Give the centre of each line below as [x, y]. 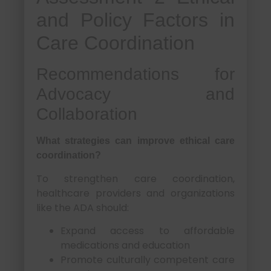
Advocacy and [135, 94]
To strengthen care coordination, [135, 178]
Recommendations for [135, 74]
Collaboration [87, 114]
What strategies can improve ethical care [135, 141]
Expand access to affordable [148, 231]
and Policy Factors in [135, 20]
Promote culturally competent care [148, 260]
